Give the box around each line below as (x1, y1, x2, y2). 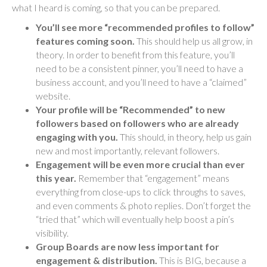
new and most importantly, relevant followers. (36, 144, 219, 156)
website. (36, 89, 70, 101)
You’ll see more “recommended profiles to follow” (36, 21, 254, 33)
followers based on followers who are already (36, 117, 239, 129)
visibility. (36, 226, 69, 238)
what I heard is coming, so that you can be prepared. (12, 1, 220, 13)
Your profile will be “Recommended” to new (36, 103, 225, 115)
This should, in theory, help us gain (120, 131, 252, 142)
